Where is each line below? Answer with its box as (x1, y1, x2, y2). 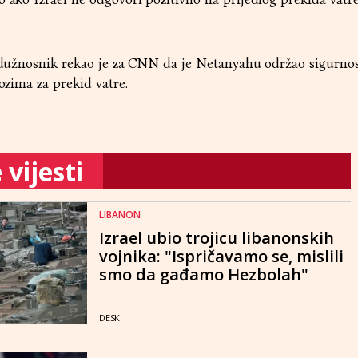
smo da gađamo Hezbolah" (99, 263, 308, 285)
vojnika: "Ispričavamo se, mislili (99, 245, 344, 267)
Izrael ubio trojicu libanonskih (99, 226, 334, 249)
